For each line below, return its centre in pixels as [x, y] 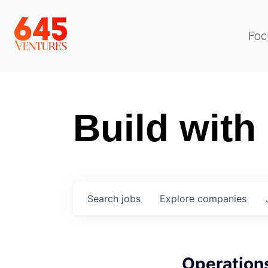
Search [104, 199]
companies [222, 199]
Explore [179, 199]
